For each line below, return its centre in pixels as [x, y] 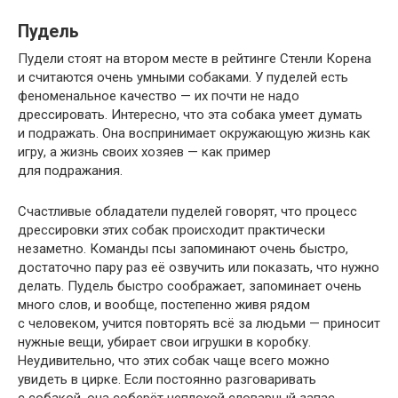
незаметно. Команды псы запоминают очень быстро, [183, 248]
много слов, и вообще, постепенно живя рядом [164, 304]
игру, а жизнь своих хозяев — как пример [144, 151]
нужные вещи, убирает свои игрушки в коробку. [164, 342]
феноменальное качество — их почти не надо [159, 96]
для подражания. [72, 170]
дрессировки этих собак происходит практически [171, 230]
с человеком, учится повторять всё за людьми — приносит [199, 323]
